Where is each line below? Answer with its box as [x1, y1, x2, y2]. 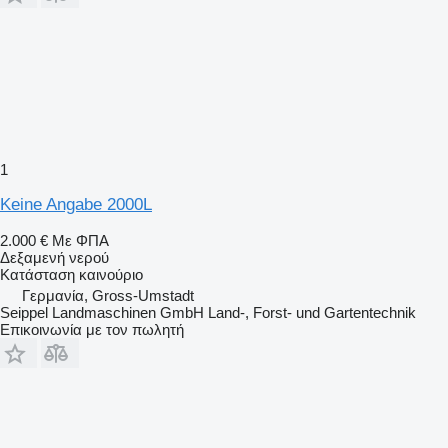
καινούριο [75, 265, 143, 283]
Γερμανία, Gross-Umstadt [22, 286, 194, 304]
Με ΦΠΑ [52, 231, 109, 249]
